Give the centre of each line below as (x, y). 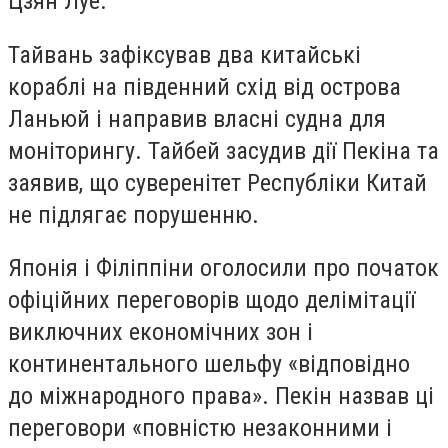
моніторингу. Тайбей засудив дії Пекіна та (223, 150)
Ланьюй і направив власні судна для (197, 118)
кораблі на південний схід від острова (204, 86)
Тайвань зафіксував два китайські (184, 54)
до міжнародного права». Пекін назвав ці (221, 396)
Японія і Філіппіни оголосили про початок (223, 268)
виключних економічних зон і (160, 332)
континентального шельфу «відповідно (209, 364)
